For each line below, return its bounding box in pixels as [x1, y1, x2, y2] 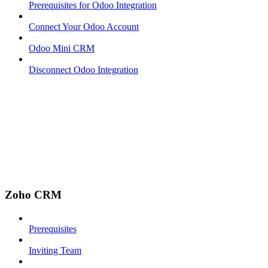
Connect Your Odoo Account [29, 22, 139, 32]
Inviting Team [29, 245, 81, 255]
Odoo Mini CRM [29, 43, 95, 54]
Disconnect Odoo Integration [29, 65, 138, 75]
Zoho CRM [5, 188, 62, 201]
